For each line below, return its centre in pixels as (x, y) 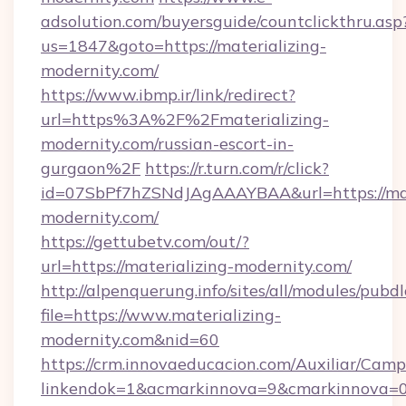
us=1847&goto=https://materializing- (184, 46)
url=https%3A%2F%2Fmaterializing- (185, 119)
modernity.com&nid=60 (130, 339)
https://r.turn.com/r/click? (237, 168)
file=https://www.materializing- (161, 315)
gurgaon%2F (91, 168)
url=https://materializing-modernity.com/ (196, 266)
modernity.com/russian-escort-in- (167, 144)
